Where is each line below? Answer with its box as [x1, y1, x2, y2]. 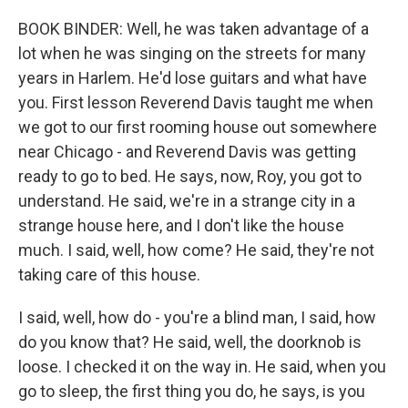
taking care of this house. [18, 265, 200, 284]
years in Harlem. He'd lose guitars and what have [18, 68, 367, 87]
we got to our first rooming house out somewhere [18, 117, 377, 137]
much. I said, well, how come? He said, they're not [18, 240, 374, 260]
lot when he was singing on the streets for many [18, 44, 366, 63]
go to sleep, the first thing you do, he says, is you [18, 382, 365, 401]
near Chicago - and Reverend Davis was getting [18, 142, 356, 161]
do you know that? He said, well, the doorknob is [18, 332, 362, 352]
